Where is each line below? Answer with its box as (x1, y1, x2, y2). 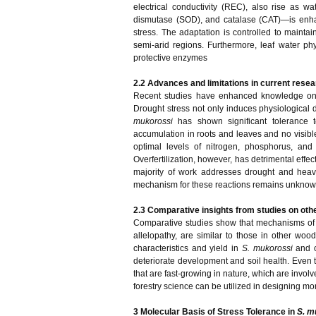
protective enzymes (133, 53, 207, 63)
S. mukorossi (241, 243, 296, 253)
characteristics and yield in (133, 243, 242, 253)
